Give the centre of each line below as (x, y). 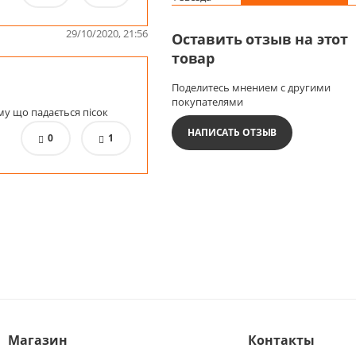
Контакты (282, 340)
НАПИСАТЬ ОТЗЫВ (232, 132)
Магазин (37, 340)
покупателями (207, 101)
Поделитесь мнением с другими (251, 87)
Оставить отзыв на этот (260, 39)
